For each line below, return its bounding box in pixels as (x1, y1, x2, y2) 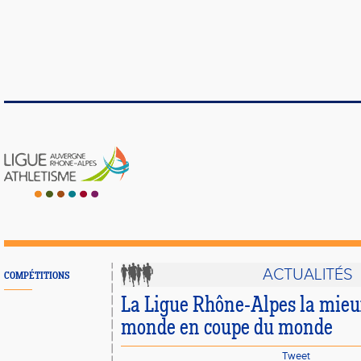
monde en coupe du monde (121, 317, 333, 340)
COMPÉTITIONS (4, 271, 69, 281)
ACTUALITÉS (263, 265, 354, 284)
